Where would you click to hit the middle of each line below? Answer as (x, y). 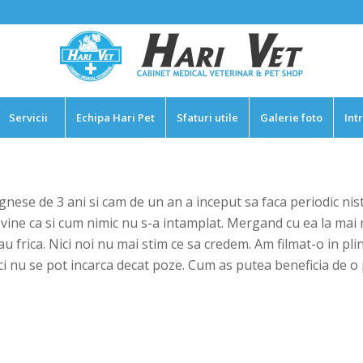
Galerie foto (291, 117)
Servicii (29, 117)
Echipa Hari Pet (115, 117)
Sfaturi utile (207, 117)
